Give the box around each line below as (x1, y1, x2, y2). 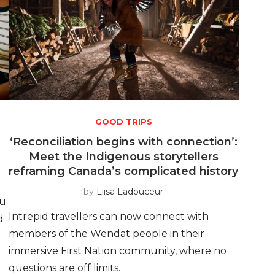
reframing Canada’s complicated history (9, 164, 239, 178)
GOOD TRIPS (95, 116, 152, 126)
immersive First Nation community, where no (8, 244, 227, 257)
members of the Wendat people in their (8, 227, 204, 239)
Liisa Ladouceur (96, 185, 164, 197)
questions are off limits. (8, 261, 120, 274)
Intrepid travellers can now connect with (8, 210, 209, 222)
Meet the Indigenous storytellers (28, 149, 219, 163)
